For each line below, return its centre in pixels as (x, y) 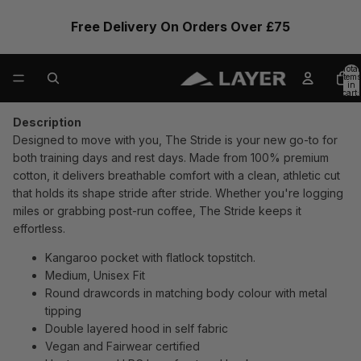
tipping (63, 311)
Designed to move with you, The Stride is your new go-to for (175, 140)
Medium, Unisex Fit (95, 275)
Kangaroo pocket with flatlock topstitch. (150, 257)
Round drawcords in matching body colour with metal (186, 293)
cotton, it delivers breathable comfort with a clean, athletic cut (176, 175)
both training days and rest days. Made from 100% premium (171, 158)
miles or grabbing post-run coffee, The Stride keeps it (157, 211)
